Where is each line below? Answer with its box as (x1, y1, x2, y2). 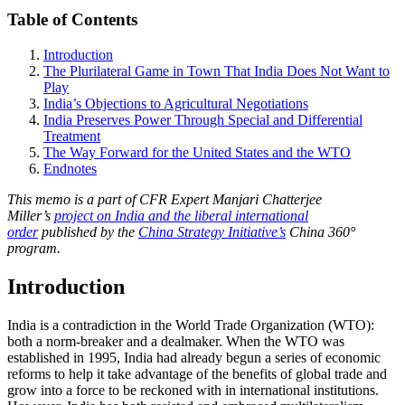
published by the (38, 223, 138, 240)
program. (7, 240, 64, 256)
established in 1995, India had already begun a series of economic (7, 349, 381, 365)
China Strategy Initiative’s (138, 223, 286, 240)
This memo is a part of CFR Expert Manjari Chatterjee (7, 191, 322, 207)
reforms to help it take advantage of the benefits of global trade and (7, 365, 387, 381)
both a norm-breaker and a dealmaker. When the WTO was (7, 333, 344, 349)
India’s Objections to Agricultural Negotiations (43, 95, 308, 111)
